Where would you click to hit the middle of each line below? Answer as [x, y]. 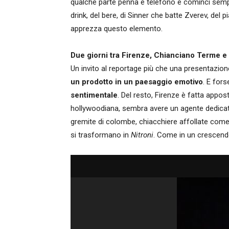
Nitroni [142, 135]
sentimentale [94, 95]
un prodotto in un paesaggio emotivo [137, 82]
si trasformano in [101, 135]
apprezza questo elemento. [117, 29]
